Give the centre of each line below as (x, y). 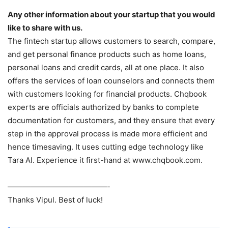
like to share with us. (45, 27)
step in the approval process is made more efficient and (108, 133)
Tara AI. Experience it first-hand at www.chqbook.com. (105, 160)
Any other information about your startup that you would (111, 14)
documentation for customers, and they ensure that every (111, 120)
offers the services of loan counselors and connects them (111, 80)
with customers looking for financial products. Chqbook (107, 94)
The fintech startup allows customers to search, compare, (111, 41)
